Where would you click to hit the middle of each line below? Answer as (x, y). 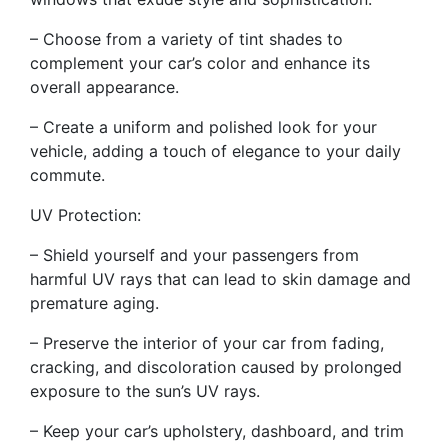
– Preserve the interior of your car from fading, (207, 343)
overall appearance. (104, 87)
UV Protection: (85, 215)
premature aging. (94, 303)
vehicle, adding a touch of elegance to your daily (215, 151)
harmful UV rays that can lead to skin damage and (220, 279)
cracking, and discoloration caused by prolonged (216, 367)
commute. (67, 175)
